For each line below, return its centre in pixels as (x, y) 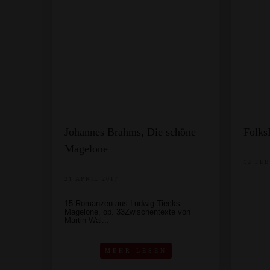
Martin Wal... (87, 220)
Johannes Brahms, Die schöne (130, 132)
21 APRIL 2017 (92, 179)
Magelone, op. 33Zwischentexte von (127, 212)
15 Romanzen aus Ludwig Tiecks (122, 203)
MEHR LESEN (136, 250)
